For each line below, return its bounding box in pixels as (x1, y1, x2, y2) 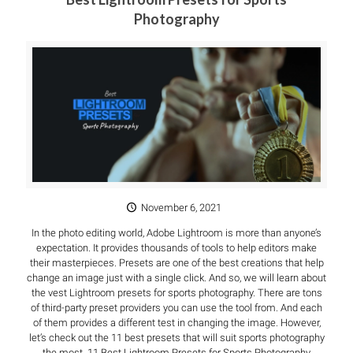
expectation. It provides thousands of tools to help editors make (36, 241, 317, 254)
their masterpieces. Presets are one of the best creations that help (29, 256, 324, 269)
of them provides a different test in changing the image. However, (32, 316, 321, 329)
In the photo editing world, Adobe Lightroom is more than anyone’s (32, 226, 321, 239)
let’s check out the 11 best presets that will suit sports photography (28, 331, 325, 344)
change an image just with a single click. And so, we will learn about (27, 271, 326, 284)
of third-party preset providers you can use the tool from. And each (31, 301, 322, 314)
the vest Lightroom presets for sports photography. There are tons (31, 286, 322, 299)
